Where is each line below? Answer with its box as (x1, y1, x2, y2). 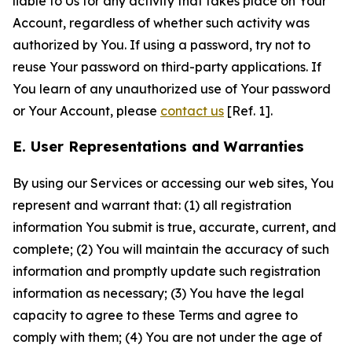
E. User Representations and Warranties (13, 137, 304, 156)
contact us (160, 103, 224, 119)
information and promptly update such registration (13, 263, 321, 279)
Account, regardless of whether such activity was (13, 15, 310, 31)
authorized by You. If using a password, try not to (13, 37, 310, 53)
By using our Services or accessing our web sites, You (13, 175, 334, 191)
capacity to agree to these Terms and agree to (13, 307, 298, 323)
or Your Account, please (13, 103, 160, 119)
